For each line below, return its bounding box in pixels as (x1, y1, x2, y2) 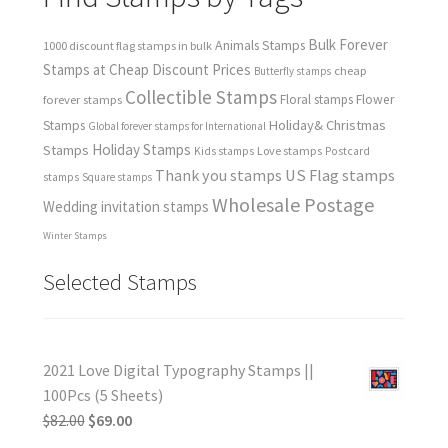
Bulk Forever (307, 35, 388, 55)
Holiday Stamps (91, 140, 191, 160)
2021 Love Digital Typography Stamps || (42, 360, 314, 381)
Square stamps (81, 170, 152, 185)
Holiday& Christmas (268, 116, 386, 135)
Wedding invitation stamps (42, 197, 209, 217)
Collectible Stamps (124, 85, 277, 110)
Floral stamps (279, 91, 353, 109)
